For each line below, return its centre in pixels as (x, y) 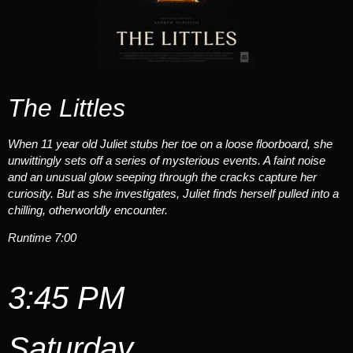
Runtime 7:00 (42, 237)
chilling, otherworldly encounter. (88, 210)
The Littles (67, 108)
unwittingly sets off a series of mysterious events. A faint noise (167, 160)
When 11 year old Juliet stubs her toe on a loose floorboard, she (170, 143)
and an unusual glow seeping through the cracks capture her (162, 176)
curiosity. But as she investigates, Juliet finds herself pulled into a (173, 193)
